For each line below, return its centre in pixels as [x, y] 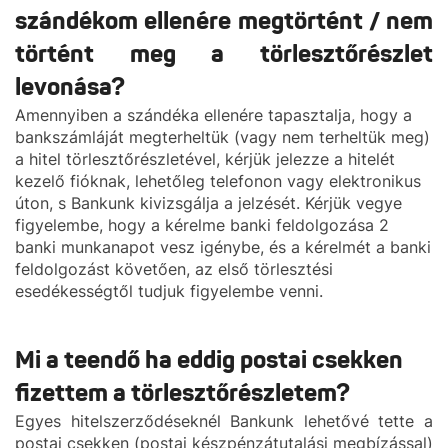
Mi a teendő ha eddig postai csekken [209, 360]
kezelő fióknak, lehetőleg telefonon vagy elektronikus [218, 181]
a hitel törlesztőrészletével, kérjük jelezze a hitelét [205, 159]
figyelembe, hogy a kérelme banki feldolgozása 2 [202, 225]
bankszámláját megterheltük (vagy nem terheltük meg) [222, 137]
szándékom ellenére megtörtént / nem [224, 21]
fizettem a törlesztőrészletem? [182, 393]
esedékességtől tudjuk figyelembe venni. [169, 291]
